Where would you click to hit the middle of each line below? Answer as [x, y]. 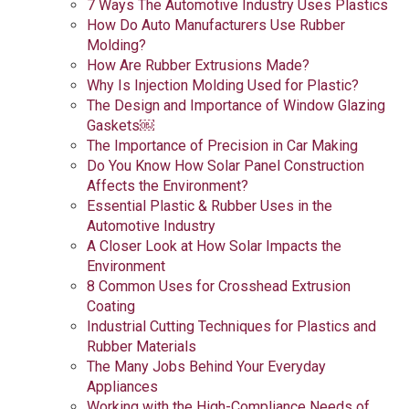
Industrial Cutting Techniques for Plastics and [231, 326]
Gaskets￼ [121, 126]
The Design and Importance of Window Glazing [236, 105]
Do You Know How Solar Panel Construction [225, 166]
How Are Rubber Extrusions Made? [198, 65]
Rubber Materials [142, 346]
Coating [111, 306]
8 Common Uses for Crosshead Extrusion [219, 286]
